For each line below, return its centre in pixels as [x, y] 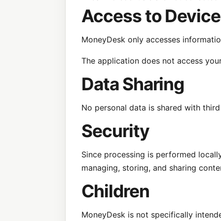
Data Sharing [133, 84]
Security [115, 131]
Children [115, 191]
